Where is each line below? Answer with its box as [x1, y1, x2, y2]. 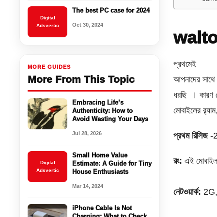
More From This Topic [28, 73, 135, 85]
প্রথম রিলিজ [173, 130, 208, 140]
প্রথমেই [173, 59, 197, 69]
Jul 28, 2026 [72, 130, 102, 136]
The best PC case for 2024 [72, 6, 150, 14]
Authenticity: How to [72, 107, 133, 114]
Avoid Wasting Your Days [72, 115, 149, 123]
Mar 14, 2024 [72, 183, 104, 189]
